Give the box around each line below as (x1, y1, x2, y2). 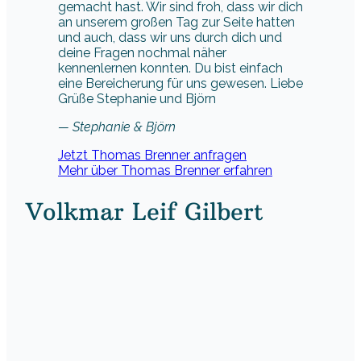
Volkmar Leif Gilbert (26, 197, 263, 227)
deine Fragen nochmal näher (58, 44, 226, 60)
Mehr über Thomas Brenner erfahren (58, 162, 272, 178)
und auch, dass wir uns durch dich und (58, 29, 282, 45)
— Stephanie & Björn (58, 118, 176, 135)
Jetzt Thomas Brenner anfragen (58, 147, 247, 163)
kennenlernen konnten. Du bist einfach (58, 60, 283, 76)
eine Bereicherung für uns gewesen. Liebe (58, 75, 303, 91)
